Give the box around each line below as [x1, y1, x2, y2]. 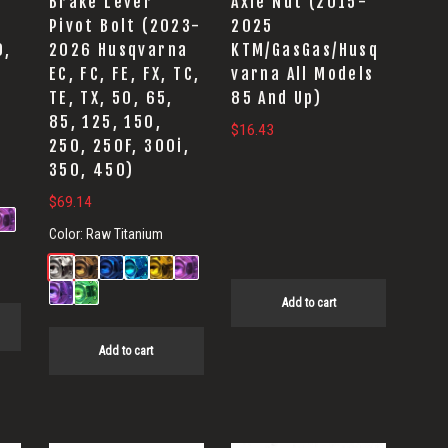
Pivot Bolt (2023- [48, 16, 202, 37]
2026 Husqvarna [48, 40, 189, 61]
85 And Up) [231, 88, 323, 109]
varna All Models [231, 64, 375, 85]
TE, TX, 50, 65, [48, 88, 174, 109]
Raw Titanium [85, 226, 163, 242]
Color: [48, 226, 86, 242]
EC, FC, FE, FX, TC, [48, 64, 201, 85]
